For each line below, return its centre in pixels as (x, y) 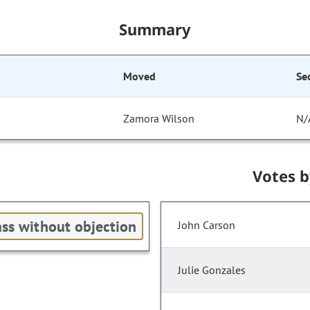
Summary (155, 29)
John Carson (207, 225)
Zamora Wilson (159, 119)
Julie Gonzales (212, 270)
